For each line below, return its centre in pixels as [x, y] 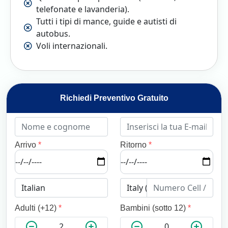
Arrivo [26, 145]
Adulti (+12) [37, 208]
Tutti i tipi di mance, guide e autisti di [106, 21]
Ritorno [134, 145]
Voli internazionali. [72, 46]
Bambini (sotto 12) [154, 208]
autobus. [53, 33]
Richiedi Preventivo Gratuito [114, 98]
